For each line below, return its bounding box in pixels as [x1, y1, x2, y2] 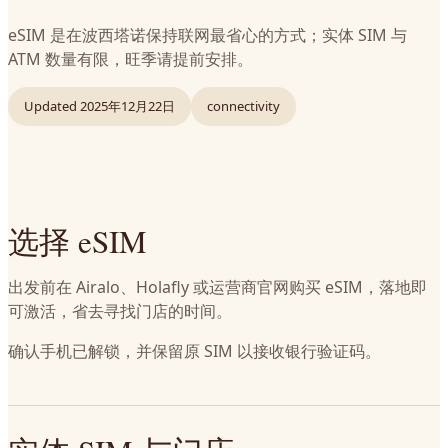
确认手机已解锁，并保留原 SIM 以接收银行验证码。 [8, 340, 381, 362]
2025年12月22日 [80, 97, 175, 115]
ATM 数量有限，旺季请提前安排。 [8, 48, 253, 70]
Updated [24, 97, 77, 115]
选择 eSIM [8, 220, 147, 262]
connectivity [207, 97, 280, 115]
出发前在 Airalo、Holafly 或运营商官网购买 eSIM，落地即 [8, 276, 427, 298]
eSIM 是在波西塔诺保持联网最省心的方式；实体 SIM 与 [8, 24, 407, 46]
